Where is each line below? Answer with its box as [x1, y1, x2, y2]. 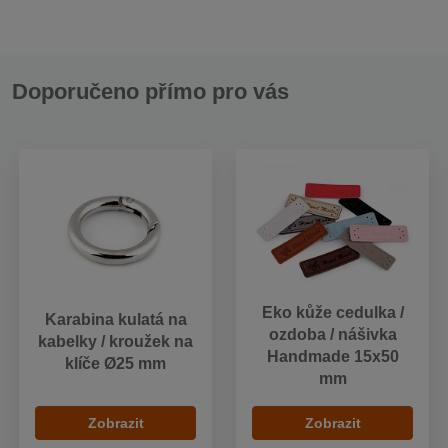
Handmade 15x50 [266, 347, 399, 365]
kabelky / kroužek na [38, 333, 193, 351]
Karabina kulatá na [44, 311, 187, 329]
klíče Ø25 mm [65, 355, 166, 373]
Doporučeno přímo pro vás [12, 78, 289, 104]
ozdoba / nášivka [268, 325, 397, 343]
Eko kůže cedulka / [261, 303, 404, 321]
